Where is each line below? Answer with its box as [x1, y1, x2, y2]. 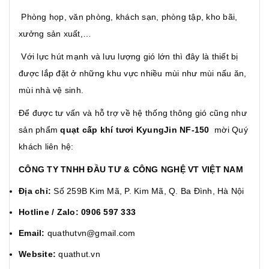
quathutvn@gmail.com [44, 228, 136, 238]
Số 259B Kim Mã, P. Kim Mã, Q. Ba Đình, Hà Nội [51, 186, 244, 196]
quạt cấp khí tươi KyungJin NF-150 [60, 124, 210, 134]
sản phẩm [19, 124, 61, 134]
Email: [19, 228, 45, 238]
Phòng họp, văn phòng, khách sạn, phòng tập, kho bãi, [19, 11, 238, 22]
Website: [19, 249, 56, 259]
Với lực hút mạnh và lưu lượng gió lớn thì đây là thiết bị [19, 51, 238, 61]
